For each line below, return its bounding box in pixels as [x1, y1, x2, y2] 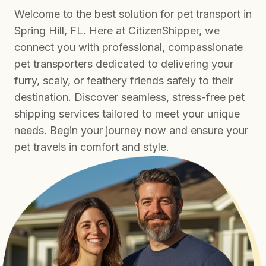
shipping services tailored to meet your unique [14, 107, 240, 120]
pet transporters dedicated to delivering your [14, 58, 233, 70]
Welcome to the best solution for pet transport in [14, 8, 252, 20]
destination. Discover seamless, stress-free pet [14, 91, 245, 103]
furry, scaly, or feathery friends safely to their [14, 74, 233, 87]
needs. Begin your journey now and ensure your [14, 124, 248, 137]
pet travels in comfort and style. [14, 141, 169, 153]
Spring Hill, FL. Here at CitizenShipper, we [14, 24, 220, 37]
